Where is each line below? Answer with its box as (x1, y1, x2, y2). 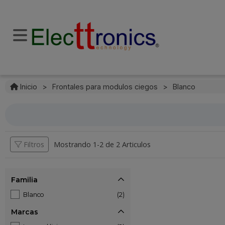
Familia (11, 175, 38, 184)
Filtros (22, 140, 44, 149)
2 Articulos (116, 140, 151, 149)
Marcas (11, 207, 38, 216)
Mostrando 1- (54, 140, 99, 149)
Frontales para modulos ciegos (52, 82, 158, 91)
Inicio (18, 82, 37, 91)
